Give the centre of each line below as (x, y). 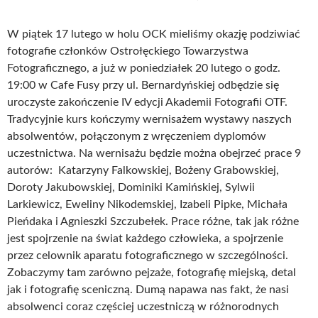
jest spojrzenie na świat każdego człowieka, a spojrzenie (145, 238)
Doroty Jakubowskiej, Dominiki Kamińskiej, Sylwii (131, 187)
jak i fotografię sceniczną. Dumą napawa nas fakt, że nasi (148, 290)
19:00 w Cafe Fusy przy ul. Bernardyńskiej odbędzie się (143, 85)
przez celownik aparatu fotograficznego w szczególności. (148, 256)
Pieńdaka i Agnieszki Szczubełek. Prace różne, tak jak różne (153, 221)
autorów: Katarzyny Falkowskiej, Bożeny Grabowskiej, (143, 170)
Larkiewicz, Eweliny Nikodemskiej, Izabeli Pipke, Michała (147, 204)
